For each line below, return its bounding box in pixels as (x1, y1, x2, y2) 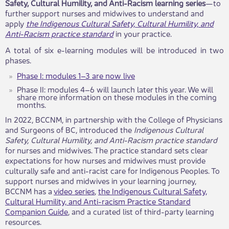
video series (54, 185, 95, 196)
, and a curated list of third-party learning (68, 205, 214, 217)
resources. (5, 215, 41, 227)
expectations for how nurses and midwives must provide (5, 154, 205, 166)
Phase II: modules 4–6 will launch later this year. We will (17, 83, 213, 95)
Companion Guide (5, 205, 68, 217)
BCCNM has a (5, 185, 54, 196)
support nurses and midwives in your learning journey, (5, 174, 196, 186)
